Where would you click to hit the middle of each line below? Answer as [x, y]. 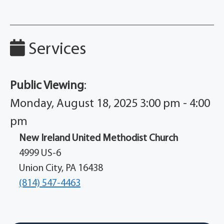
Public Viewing [47, 86]
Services [55, 49]
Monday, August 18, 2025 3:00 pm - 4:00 [110, 104]
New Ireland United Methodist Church [98, 138]
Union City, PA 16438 [61, 168]
